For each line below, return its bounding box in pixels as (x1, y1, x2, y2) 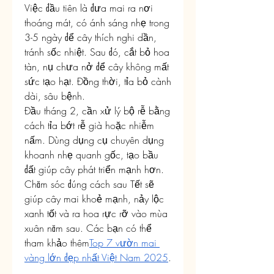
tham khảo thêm (24, 236, 89, 250)
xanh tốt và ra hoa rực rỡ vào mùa (24, 207, 168, 220)
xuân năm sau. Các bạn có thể (24, 221, 152, 235)
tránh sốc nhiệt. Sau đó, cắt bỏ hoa (24, 45, 169, 59)
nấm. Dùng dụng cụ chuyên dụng (24, 133, 164, 147)
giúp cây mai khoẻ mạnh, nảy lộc (24, 192, 164, 206)
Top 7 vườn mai (89, 236, 157, 250)
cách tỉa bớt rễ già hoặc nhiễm (24, 119, 154, 132)
